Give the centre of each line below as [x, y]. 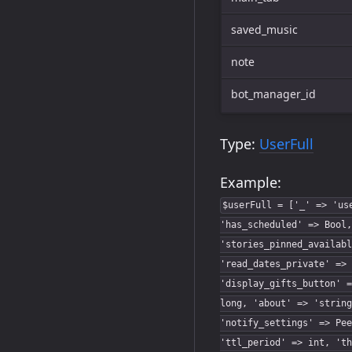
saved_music [264, 29]
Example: [251, 182]
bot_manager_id [273, 94]
